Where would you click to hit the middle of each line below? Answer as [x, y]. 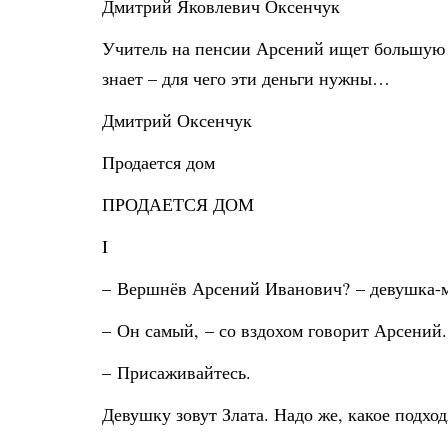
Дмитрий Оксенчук [177, 120]
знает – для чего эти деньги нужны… [246, 78]
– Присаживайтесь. [176, 372]
